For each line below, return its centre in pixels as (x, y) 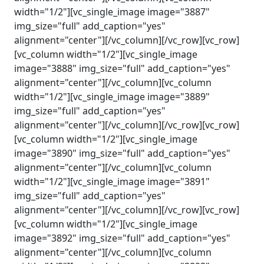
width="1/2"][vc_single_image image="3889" (112, 97)
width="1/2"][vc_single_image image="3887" (112, 12)
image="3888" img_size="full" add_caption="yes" (122, 68)
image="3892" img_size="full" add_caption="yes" (122, 238)
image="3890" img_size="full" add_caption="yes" (122, 153)
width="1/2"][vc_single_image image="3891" (112, 181)
